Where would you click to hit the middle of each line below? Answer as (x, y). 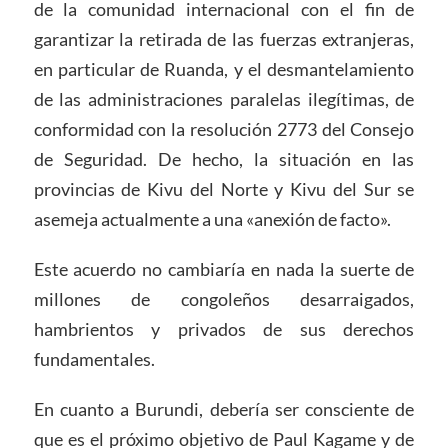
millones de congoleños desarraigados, (224, 299)
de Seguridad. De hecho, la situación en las (224, 159)
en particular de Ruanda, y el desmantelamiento (224, 69)
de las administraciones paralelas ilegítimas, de (224, 99)
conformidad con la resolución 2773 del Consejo (224, 129)
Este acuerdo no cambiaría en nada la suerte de (224, 269)
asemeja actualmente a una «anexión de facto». (212, 219)
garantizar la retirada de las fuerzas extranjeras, (224, 39)
